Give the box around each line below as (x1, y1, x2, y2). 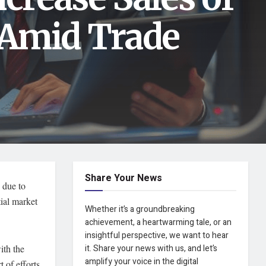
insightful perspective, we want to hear (85, 229, 229, 242)
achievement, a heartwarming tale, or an (85, 216, 232, 229)
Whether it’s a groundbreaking (85, 203, 195, 216)
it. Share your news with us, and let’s (85, 242, 218, 255)
